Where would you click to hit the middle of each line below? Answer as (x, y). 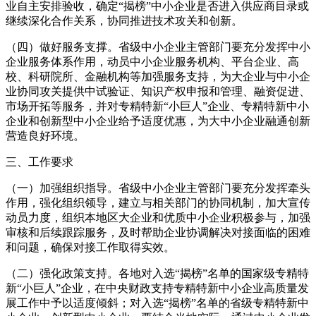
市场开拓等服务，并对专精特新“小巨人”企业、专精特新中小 (157, 107)
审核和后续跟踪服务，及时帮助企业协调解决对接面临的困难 (158, 233)
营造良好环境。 (45, 136)
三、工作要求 (39, 162)
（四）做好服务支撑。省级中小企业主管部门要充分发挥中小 (158, 47)
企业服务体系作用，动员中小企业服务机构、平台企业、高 (152, 62)
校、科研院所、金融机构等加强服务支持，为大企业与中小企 (158, 77)
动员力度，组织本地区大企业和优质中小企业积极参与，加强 (158, 218)
